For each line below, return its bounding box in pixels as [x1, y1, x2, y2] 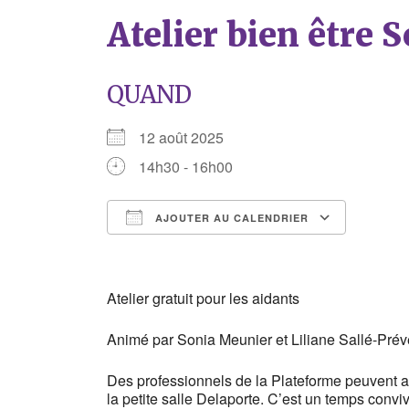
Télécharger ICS [139, 240, 245, 261]
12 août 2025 [139, 127, 238, 148]
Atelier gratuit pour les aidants [107, 288, 299, 309]
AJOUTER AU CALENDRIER [152, 211, 309, 225]
